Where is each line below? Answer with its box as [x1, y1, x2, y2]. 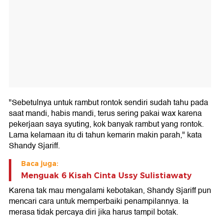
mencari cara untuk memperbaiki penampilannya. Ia [9, 195, 189, 208]
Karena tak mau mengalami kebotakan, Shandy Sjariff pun [9, 184, 211, 197]
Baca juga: [21, 159, 58, 168]
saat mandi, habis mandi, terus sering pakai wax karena [9, 107, 202, 120]
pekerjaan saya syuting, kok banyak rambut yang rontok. [9, 118, 204, 131]
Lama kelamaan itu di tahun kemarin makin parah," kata [9, 129, 202, 141]
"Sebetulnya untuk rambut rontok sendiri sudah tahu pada [9, 96, 208, 109]
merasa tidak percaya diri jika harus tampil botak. [9, 206, 178, 219]
